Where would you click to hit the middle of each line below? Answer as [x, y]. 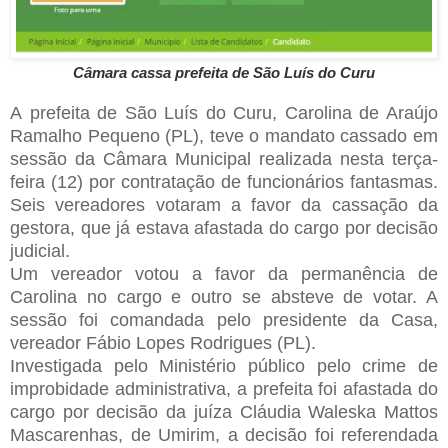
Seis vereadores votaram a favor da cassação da [224, 204]
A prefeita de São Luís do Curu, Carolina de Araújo [224, 112]
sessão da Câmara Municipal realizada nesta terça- [224, 158]
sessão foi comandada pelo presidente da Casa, [224, 319]
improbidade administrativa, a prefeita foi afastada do [224, 388]
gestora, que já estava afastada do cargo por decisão [224, 227]
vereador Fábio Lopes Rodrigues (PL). [163, 342]
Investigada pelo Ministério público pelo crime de [224, 365]
